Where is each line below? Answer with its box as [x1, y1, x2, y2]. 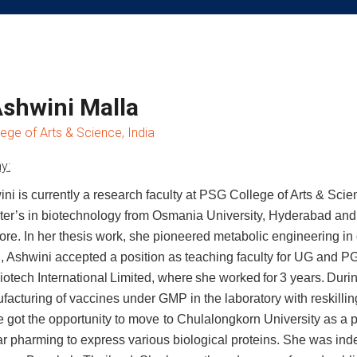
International [37, 271, 108, 284]
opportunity [49, 312, 112, 326]
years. [289, 271, 324, 284]
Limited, [110, 271, 155, 284]
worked [218, 271, 261, 284]
